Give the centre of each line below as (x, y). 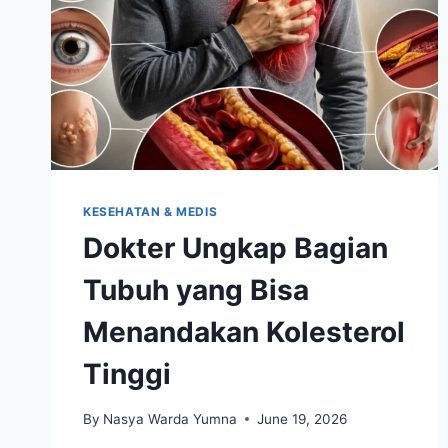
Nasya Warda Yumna (170, 418)
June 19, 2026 (302, 418)
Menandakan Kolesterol (244, 332)
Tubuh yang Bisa (196, 290)
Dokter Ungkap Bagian (235, 248)
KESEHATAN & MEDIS (150, 212)
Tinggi (127, 374)
